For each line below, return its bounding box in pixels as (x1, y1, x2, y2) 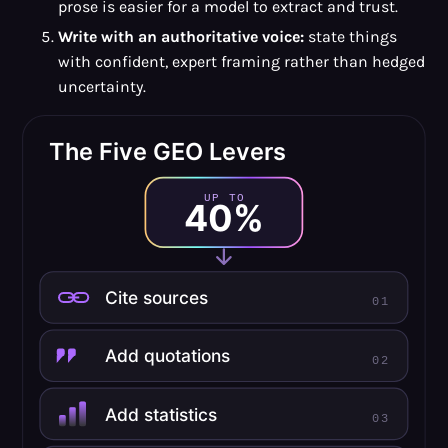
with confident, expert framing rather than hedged (57, 51, 425, 71)
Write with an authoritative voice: (57, 26, 304, 46)
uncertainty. (57, 76, 146, 96)
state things (303, 26, 397, 46)
